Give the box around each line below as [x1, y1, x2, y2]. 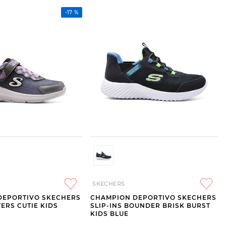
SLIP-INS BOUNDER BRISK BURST [90, 202, 211, 210]
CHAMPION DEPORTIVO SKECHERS [90, 194, 217, 202]
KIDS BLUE [90, 210, 129, 218]
